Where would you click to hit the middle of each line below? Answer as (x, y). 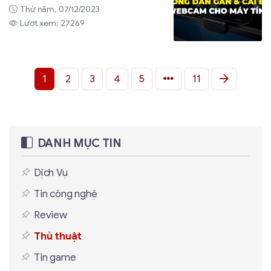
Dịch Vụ (51, 172)
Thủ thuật (58, 236)
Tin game (55, 257)
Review (51, 215)
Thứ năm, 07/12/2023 (60, 10)
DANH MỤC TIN (79, 143)
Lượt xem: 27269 (52, 24)
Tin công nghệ (66, 194)
